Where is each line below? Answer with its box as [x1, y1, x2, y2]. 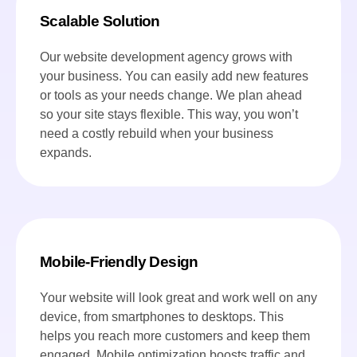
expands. [40, 146, 92, 160]
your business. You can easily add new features [40, 69, 308, 84]
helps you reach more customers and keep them [40, 328, 310, 343]
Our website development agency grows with [40, 50, 292, 65]
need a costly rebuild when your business [40, 127, 273, 141]
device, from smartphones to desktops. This [40, 309, 284, 324]
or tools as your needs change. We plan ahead [40, 88, 302, 103]
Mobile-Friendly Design [40, 253, 198, 270]
